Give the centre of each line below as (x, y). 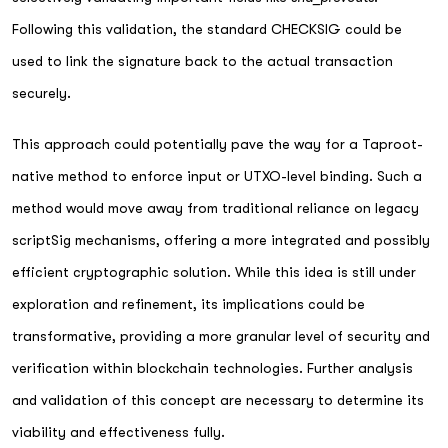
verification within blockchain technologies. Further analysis (212, 367)
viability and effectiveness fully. (118, 431)
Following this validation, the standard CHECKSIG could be (207, 28)
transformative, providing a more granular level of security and (221, 335)
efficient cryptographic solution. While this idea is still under (214, 271)
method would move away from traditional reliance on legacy (215, 207)
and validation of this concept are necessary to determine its (218, 399)
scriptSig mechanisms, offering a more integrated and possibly (221, 239)
